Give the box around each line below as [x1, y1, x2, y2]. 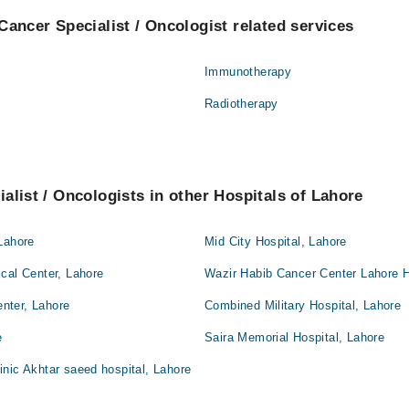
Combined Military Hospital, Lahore [204, 299, 402, 312]
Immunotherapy [204, 65, 292, 79]
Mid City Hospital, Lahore [204, 235, 347, 248]
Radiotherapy [204, 97, 278, 110]
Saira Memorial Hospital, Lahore [204, 330, 385, 344]
